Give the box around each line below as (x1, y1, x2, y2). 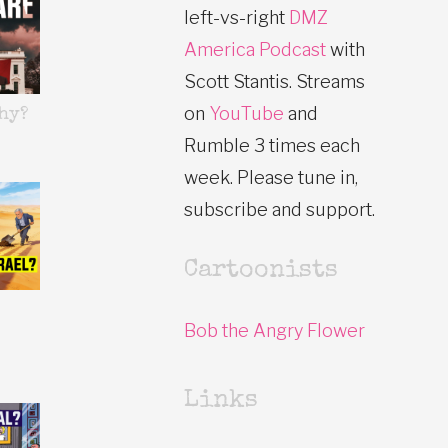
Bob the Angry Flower (184, 319, 365, 341)
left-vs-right (184, 6, 289, 28)
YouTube (209, 102, 284, 124)
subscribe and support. (184, 198, 375, 220)
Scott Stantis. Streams (184, 70, 365, 92)
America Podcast (184, 38, 326, 60)
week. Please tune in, (184, 166, 358, 188)
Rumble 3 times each (184, 134, 360, 156)
